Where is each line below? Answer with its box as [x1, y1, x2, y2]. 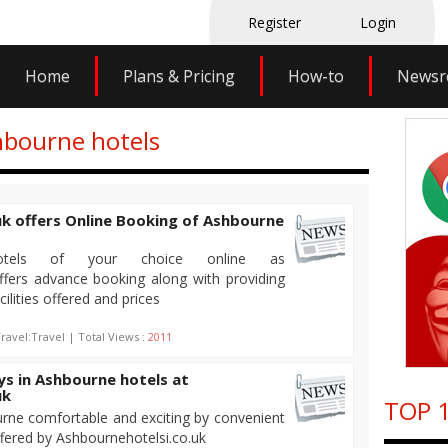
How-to [287, 65, 344, 87]
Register [248, 13, 301, 32]
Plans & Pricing [122, 65, 235, 87]
